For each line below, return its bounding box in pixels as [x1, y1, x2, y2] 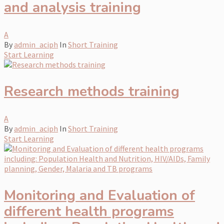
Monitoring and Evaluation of [4, 185, 195, 205]
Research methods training [4, 81, 179, 101]
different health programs [4, 201, 174, 221]
